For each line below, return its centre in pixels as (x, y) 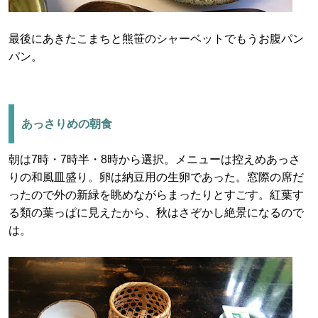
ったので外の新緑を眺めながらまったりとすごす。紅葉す (156, 195)
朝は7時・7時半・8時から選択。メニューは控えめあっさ (154, 159)
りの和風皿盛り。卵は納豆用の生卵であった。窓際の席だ (156, 177)
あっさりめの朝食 (67, 124)
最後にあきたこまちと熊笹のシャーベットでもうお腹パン (156, 39)
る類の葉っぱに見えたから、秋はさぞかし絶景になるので (156, 213)
